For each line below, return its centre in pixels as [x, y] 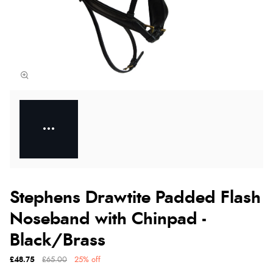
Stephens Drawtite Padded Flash [135, 198]
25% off [87, 260]
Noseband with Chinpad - [108, 219]
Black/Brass [58, 240]
